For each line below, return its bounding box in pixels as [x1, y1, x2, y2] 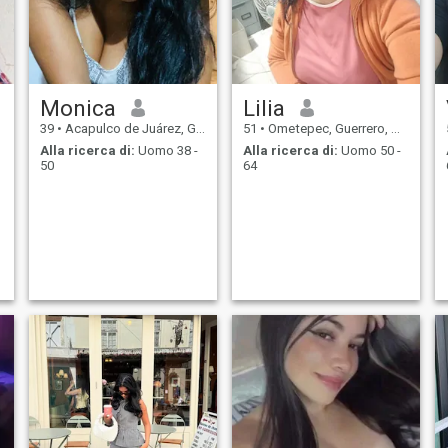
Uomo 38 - [134, 143, 198, 159]
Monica [39, 94, 116, 121]
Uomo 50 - [337, 143, 401, 159]
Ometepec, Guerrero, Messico [264, 120, 391, 136]
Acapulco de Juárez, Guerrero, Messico [61, 120, 196, 136]
